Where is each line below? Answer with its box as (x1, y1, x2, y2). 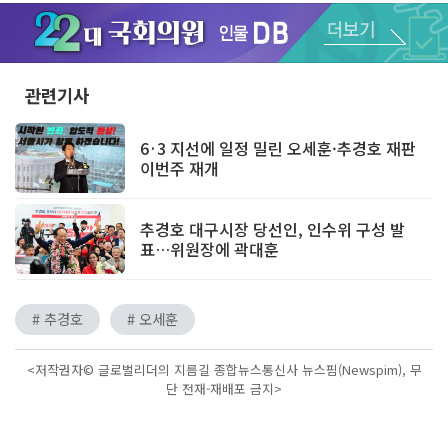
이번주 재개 (140, 155, 219, 180)
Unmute (305, 38, 348, 56)
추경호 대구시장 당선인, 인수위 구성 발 (140, 216, 405, 241)
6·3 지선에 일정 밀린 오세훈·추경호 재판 (140, 135, 416, 160)
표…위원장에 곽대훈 (140, 236, 279, 261)
